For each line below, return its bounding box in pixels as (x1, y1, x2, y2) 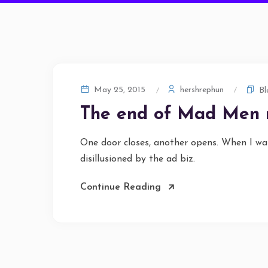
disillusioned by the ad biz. (80, 154, 195, 164)
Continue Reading (80, 182, 161, 192)
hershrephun (178, 85, 224, 95)
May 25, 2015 (92, 86, 145, 95)
